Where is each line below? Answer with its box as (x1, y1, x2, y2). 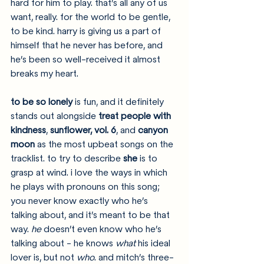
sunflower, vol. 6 (50, 124, 116, 136)
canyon (138, 124, 170, 136)
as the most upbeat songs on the (35, 138, 176, 150)
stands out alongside (11, 110, 98, 121)
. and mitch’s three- (94, 252, 174, 263)
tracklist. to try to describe (11, 153, 123, 164)
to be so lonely (11, 96, 72, 107)
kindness (11, 124, 46, 136)
